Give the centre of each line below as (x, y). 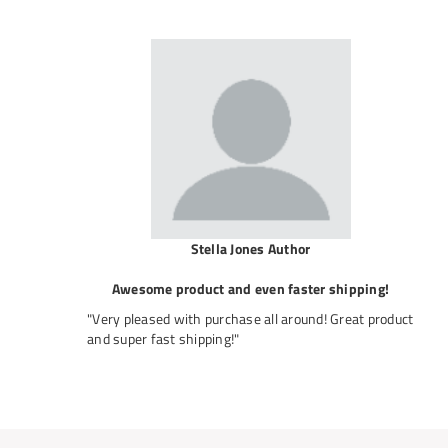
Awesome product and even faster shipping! (250, 288)
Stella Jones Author (250, 248)
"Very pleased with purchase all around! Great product (250, 318)
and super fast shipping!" (163, 338)
